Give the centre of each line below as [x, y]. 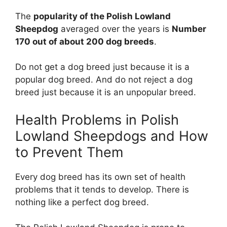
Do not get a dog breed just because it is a [102, 67]
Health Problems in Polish [97, 120]
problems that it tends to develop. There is [102, 189]
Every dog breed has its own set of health [100, 177]
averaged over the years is [115, 29]
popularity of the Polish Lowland [102, 16]
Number [189, 29]
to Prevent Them [69, 152]
